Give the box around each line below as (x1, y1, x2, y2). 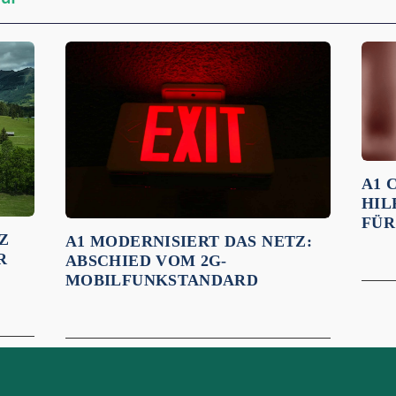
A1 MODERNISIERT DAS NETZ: (65, 232, 312, 250)
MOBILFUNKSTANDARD (65, 270, 263, 289)
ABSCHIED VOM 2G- (65, 251, 227, 270)
